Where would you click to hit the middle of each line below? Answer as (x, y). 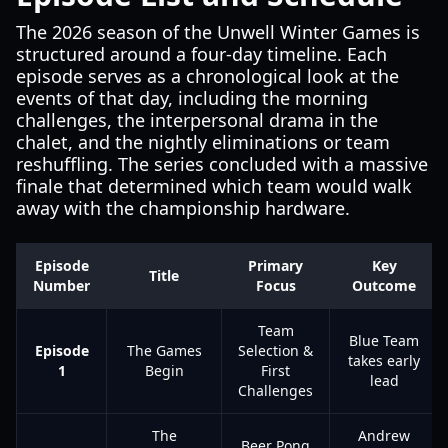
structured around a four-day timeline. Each (201, 54)
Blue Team (384, 340)
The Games (164, 350)
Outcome (384, 285)
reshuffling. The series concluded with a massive (222, 164)
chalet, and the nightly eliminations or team (203, 142)
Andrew (384, 435)
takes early (384, 360)
